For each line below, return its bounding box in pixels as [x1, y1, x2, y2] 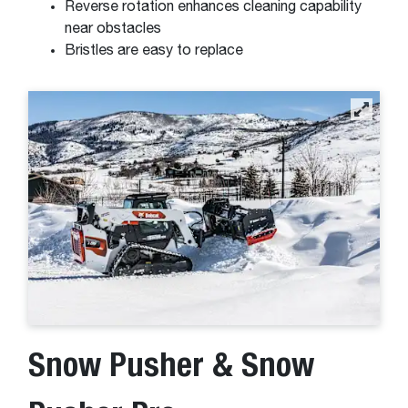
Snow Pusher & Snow [28, 343, 314, 383]
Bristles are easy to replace [65, 43, 247, 58]
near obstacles [65, 21, 165, 36]
